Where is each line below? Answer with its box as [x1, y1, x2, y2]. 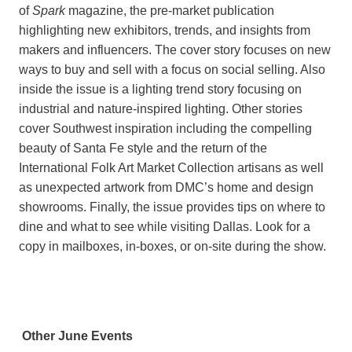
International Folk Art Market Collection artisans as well [19, 161, 324, 175]
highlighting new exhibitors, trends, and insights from [19, 24, 310, 38]
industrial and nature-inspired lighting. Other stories [19, 102, 302, 116]
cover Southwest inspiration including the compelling [19, 122, 312, 136]
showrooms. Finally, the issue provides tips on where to [19, 200, 325, 214]
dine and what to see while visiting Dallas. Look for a [19, 220, 310, 234]
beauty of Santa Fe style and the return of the [19, 141, 267, 156]
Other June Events [19, 329, 133, 343]
